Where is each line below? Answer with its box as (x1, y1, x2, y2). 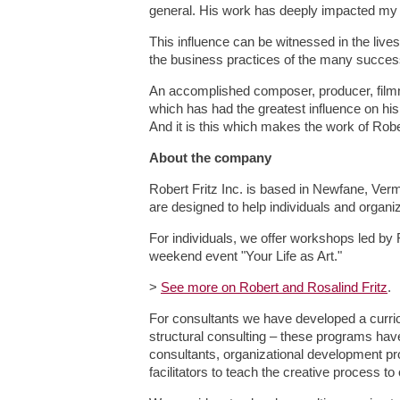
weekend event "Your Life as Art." (149, 249, 342, 263)
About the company (149, 151, 271, 165)
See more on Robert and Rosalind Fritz (161, 280, 387, 295)
